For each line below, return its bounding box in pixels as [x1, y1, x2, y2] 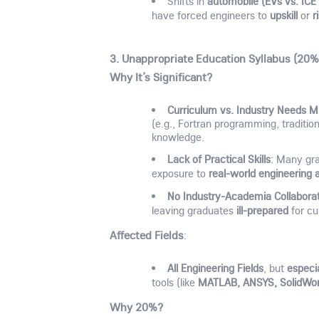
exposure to [152, 167, 209, 181]
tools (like [152, 275, 199, 289]
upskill [270, 8, 298, 23]
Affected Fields [110, 228, 184, 243]
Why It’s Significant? [110, 70, 213, 85]
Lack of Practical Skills [167, 152, 271, 167]
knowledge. [152, 130, 205, 144]
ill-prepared [236, 203, 289, 218]
